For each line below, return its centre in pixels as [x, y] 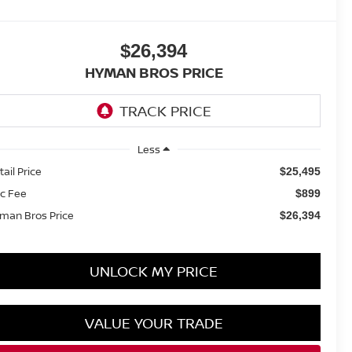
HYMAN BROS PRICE [154, 73]
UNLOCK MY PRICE [154, 271]
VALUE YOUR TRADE [154, 323]
